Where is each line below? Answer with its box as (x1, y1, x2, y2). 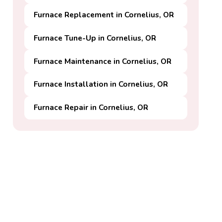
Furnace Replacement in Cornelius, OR (34, 9, 174, 20)
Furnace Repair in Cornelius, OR (34, 102, 149, 113)
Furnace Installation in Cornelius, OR (34, 79, 168, 90)
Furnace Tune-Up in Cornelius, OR (34, 32, 157, 43)
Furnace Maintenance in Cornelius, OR (34, 55, 172, 66)
